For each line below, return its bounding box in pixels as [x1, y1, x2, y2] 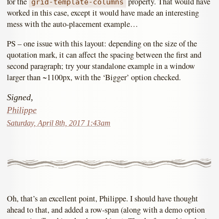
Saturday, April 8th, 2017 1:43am [7, 119, 110, 128]
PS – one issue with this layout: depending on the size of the [7, 38, 197, 49]
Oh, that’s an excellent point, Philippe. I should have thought [7, 193, 198, 204]
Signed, [7, 92, 33, 103]
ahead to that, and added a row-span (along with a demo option [7, 204, 205, 216]
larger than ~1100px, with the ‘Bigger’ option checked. [7, 71, 181, 83]
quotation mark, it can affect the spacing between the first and [7, 49, 201, 60]
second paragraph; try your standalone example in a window [7, 60, 195, 71]
